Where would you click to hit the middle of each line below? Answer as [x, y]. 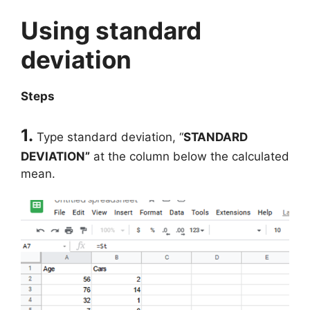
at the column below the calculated [190, 156]
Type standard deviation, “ [108, 137]
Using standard [111, 31]
